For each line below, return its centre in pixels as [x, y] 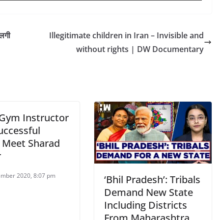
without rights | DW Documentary [140, 49]
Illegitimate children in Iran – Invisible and [126, 35]
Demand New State [149, 192]
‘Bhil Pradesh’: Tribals [152, 179]
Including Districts [146, 205]
